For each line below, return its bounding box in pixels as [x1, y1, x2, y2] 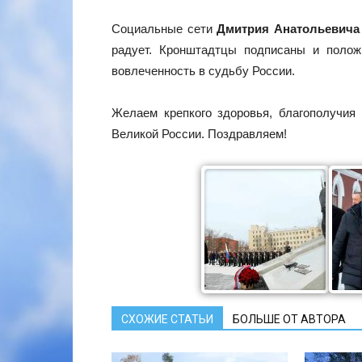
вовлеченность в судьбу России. [112, 63, 295, 78]
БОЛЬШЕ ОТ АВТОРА [233, 312, 346, 326]
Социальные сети [112, 21, 217, 36]
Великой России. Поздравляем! [112, 126, 287, 141]
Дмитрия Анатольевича [217, 21, 360, 36]
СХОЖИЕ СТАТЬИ [121, 312, 213, 326]
